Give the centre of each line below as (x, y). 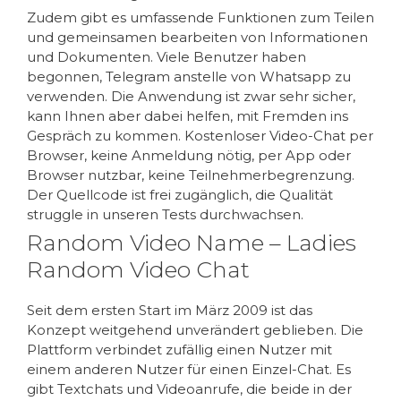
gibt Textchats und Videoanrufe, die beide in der (189, 388)
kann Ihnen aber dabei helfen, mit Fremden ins (188, 115)
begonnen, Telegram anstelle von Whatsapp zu (189, 76)
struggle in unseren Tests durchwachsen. (165, 214)
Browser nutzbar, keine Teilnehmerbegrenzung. (191, 175)
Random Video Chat (138, 269)
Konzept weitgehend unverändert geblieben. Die (195, 329)
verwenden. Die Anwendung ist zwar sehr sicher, (191, 96)
